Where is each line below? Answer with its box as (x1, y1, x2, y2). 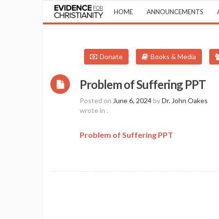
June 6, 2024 (113, 96, 152, 105)
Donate (100, 52, 123, 61)
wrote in (80, 106, 107, 114)
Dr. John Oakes (162, 96, 208, 105)
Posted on (80, 96, 113, 105)
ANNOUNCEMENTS (147, 8, 203, 16)
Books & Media (151, 52, 196, 61)
